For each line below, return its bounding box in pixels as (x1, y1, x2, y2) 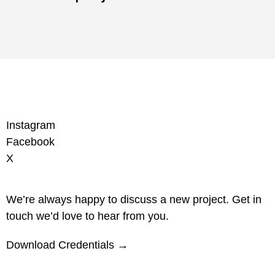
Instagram (6, 118, 55, 131)
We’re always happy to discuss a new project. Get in (6, 193, 261, 206)
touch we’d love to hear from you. (6, 209, 169, 222)
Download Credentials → (6, 238, 128, 251)
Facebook (6, 135, 55, 148)
